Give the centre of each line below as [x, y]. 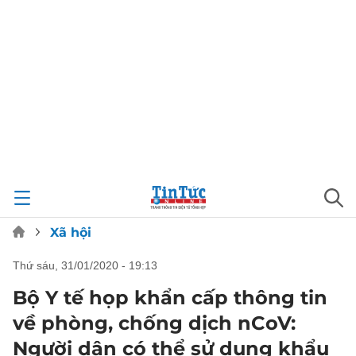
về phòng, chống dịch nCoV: [154, 323]
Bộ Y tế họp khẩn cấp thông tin [170, 298]
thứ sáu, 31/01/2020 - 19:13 [89, 265]
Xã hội [71, 232]
